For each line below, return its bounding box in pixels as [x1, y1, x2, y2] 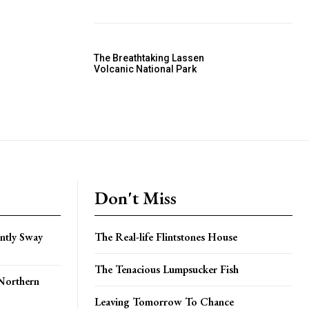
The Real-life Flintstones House [94, 229, 237, 244]
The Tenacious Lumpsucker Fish [94, 261, 239, 277]
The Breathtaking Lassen [94, 52, 204, 63]
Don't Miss [94, 186, 177, 210]
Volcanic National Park [94, 63, 197, 74]
